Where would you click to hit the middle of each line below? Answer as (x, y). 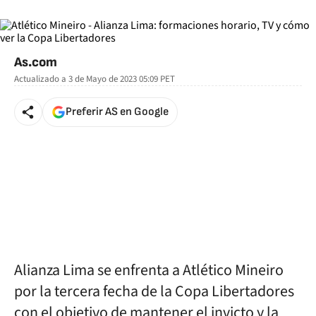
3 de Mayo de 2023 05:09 (113, 79)
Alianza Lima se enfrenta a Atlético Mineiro (149, 270)
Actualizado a (40, 79)
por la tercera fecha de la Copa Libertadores (154, 291)
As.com (36, 62)
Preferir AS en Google (117, 112)
